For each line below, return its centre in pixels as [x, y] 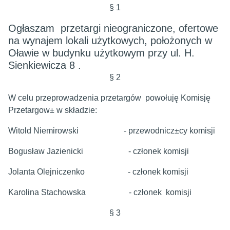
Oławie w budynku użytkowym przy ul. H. [101, 53]
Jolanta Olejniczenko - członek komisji [98, 172]
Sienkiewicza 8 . [45, 65]
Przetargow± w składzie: [53, 110]
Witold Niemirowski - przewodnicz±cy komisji [112, 131]
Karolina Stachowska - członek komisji [100, 192]
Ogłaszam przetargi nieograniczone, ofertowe [113, 28]
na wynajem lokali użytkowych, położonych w [110, 41]
